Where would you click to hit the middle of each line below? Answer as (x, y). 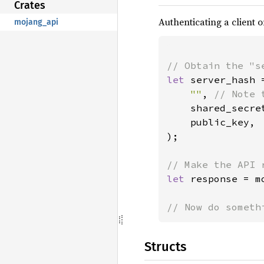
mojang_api (36, 22)
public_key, (211, 122)
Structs (165, 246)
